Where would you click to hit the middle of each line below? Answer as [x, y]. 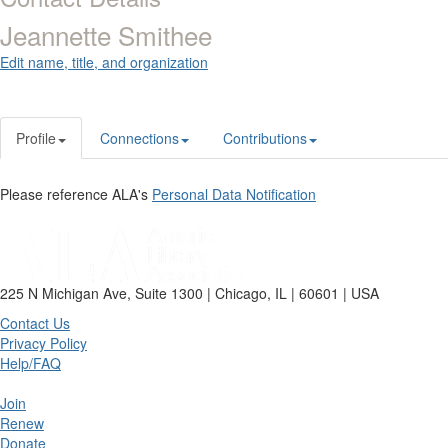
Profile [36, 138]
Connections [139, 138]
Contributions [265, 138]
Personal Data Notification [234, 194]
